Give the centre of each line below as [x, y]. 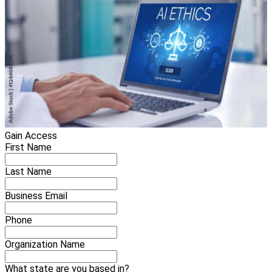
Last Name [28, 172]
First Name [28, 148]
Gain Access [31, 136]
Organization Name [45, 245]
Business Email [36, 196]
